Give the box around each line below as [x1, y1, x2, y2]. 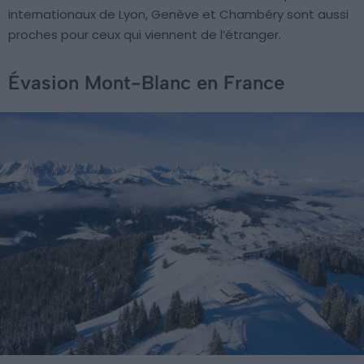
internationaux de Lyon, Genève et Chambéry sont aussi [8, 6, 349, 24]
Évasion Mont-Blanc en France [8, 71, 284, 95]
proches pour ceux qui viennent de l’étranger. [8, 26, 281, 44]
